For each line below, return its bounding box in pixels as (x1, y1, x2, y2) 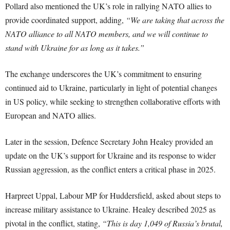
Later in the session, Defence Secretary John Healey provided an (5, 136, 213, 147)
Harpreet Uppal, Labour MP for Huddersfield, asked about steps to (5, 190, 221, 201)
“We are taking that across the (126, 14, 224, 25)
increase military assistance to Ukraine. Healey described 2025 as (5, 204, 216, 215)
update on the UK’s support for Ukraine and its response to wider (5, 150, 216, 161)
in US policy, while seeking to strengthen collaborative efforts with (5, 96, 220, 107)
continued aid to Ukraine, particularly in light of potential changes (5, 82, 217, 93)
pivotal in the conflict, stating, (5, 218, 102, 228)
